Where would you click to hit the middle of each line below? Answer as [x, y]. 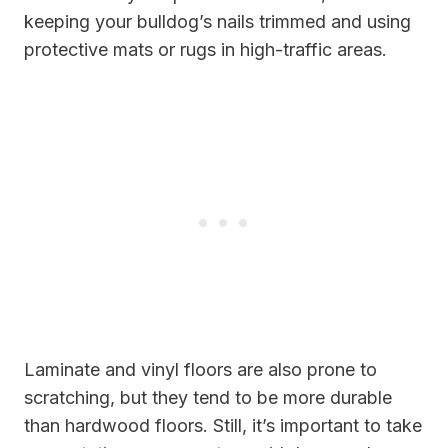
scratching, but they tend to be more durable [208, 398]
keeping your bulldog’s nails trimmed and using [217, 22]
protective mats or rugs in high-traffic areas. [205, 50]
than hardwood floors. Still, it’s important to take [223, 426]
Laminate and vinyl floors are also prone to [200, 370]
